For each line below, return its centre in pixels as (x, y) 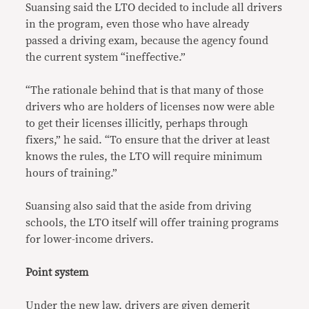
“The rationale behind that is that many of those (145, 91)
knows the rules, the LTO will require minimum (144, 157)
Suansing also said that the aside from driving (139, 207)
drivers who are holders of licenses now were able (150, 107)
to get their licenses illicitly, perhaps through (137, 124)
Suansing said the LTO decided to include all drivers (154, 8)
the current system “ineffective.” (106, 58)
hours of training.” (72, 173)
